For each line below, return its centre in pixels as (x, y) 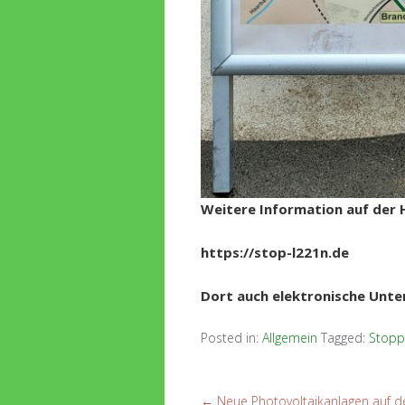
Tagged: (345, 337)
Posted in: (231, 337)
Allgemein (290, 337)
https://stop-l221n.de (275, 252)
